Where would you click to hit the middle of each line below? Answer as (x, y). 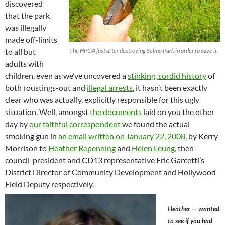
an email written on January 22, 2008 (122, 136)
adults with (24, 64)
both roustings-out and (46, 88)
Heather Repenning (82, 148)
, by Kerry (202, 136)
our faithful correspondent (75, 124)
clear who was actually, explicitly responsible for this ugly (102, 100)
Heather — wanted (194, 209)
